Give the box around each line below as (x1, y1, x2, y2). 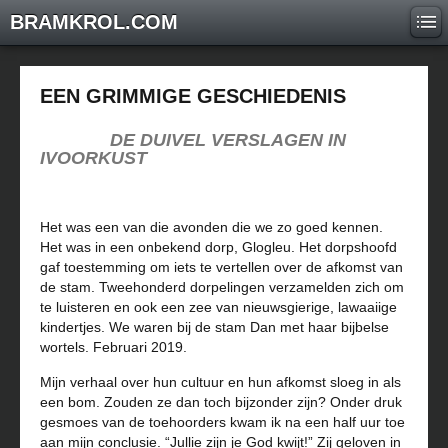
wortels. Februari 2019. (40, 339, 187, 355)
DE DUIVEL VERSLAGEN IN (110, 130, 346, 150)
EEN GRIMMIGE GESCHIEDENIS (40, 85, 346, 107)
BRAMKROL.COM (10, 11, 178, 33)
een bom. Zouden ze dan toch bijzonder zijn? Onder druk (40, 394, 402, 410)
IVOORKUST (40, 148, 147, 168)
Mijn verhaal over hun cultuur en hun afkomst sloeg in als (40, 374, 401, 390)
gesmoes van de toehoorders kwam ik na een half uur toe (40, 414, 405, 430)
